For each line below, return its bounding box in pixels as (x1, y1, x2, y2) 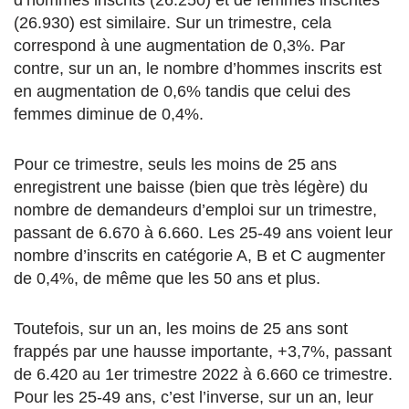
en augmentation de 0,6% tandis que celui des (14, 82, 351, 101)
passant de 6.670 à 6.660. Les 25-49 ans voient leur (14, 224, 393, 243)
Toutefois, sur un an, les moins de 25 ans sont (14, 320, 348, 339)
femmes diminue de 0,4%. (14, 105, 204, 124)
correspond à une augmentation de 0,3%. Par (14, 37, 345, 56)
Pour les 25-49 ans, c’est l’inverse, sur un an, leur (14, 388, 373, 407)
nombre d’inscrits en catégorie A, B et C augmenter (14, 246, 385, 266)
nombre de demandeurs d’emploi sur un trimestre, (14, 201, 377, 220)
